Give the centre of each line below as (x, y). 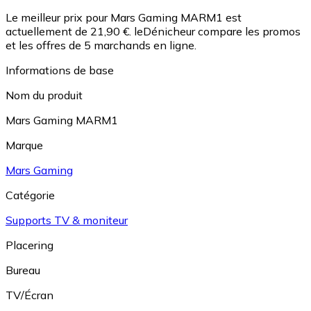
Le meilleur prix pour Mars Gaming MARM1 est (124, 18)
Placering (30, 245)
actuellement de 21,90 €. (68, 32)
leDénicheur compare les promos (217, 32)
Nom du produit (44, 95)
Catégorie (30, 195)
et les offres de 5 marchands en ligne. (101, 45)
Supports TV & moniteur (67, 220)
